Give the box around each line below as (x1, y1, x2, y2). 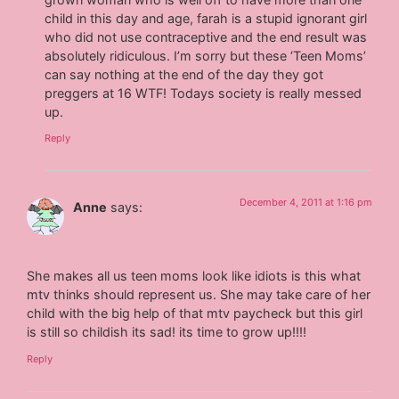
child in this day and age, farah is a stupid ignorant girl (45, 10, 368, 26)
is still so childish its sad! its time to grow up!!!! (27, 324, 307, 340)
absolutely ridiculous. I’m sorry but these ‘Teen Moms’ (45, 47, 367, 63)
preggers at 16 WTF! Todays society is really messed (45, 85, 362, 101)
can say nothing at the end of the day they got (45, 66, 324, 82)
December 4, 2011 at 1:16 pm (239, 196, 372, 209)
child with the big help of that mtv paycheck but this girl (27, 305, 363, 322)
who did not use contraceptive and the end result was (45, 28, 368, 45)
